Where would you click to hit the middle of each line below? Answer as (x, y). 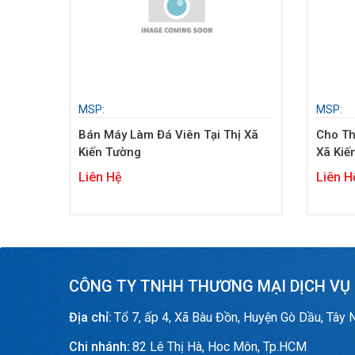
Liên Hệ (100, 177)
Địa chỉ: (90, 317)
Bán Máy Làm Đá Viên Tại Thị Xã (168, 135)
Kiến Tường (110, 152)
